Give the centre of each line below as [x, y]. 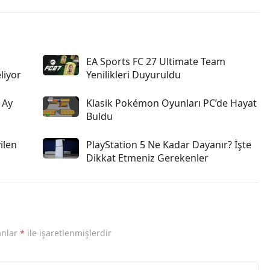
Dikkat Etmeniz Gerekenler [147, 158]
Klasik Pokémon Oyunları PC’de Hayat [171, 103]
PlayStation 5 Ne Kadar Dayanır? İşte [169, 145]
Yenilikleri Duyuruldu [133, 75]
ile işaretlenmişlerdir [68, 233]
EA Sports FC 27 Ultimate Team [156, 61]
